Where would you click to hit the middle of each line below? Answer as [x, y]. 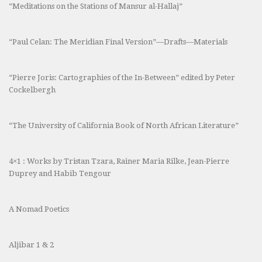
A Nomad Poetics [39, 209]
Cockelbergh [32, 90]
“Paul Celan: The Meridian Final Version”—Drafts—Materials [118, 42]
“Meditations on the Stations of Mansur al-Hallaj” [96, 6]
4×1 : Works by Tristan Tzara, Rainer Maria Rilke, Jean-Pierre [119, 161]
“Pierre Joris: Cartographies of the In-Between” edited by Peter [122, 78]
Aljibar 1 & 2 [31, 245]
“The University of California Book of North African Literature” [124, 126]
